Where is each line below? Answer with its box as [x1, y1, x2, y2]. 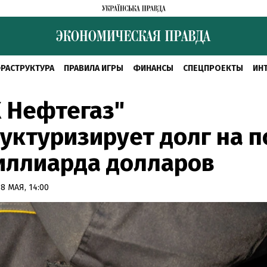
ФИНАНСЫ [133, 63, 173, 73]
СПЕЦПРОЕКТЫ [183, 63, 243, 73]
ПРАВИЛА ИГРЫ [64, 63, 123, 73]
